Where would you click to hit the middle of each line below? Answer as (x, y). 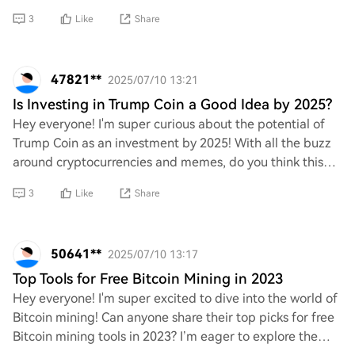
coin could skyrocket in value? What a (119, 181)
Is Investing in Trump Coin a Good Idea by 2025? (172, 104)
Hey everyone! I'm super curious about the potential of (169, 124)
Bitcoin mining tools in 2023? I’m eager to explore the (165, 336)
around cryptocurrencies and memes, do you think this (168, 162)
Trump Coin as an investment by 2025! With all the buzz (172, 143)
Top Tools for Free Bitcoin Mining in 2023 (148, 279)
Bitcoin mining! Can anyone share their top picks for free (174, 317)
